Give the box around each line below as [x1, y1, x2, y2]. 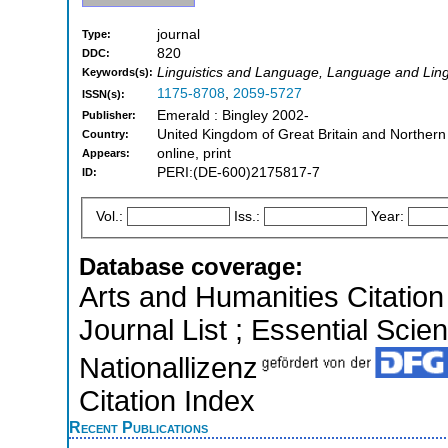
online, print [157, 146, 231, 162]
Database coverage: [79, 252, 303, 280]
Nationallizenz [79, 351, 258, 384]
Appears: [82, 147, 130, 160]
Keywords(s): [82, 66, 153, 79]
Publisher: [82, 109, 136, 122]
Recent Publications [69, 417, 208, 436]
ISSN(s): [82, 88, 125, 101]
